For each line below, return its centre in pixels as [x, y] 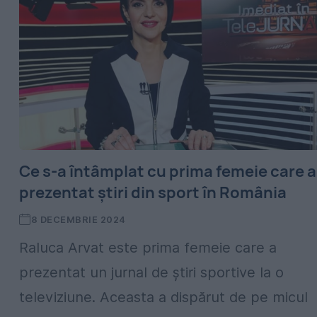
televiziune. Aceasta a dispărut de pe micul [163, 297]
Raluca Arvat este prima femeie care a [148, 248]
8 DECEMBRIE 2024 [78, 219]
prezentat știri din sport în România [153, 192]
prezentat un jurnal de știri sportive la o [151, 272]
